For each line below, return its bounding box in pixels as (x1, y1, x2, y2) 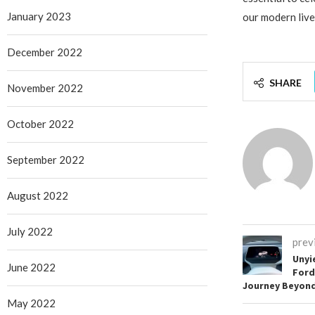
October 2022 (7, 117, 74, 130)
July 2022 (7, 224, 53, 238)
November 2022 (7, 81, 83, 94)
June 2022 (7, 260, 56, 274)
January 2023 (7, 9, 71, 22)
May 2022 (7, 296, 56, 309)
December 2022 (7, 45, 82, 58)
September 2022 (7, 153, 84, 166)
